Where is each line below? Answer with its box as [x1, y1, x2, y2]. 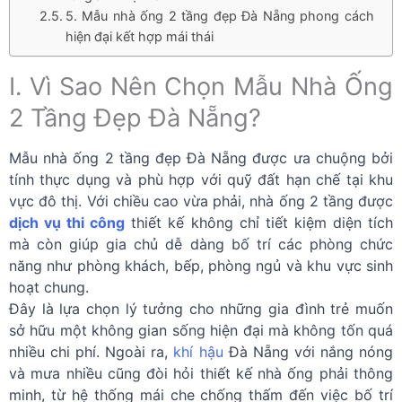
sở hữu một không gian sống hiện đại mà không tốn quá [9, 321, 393, 339]
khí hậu [173, 343, 223, 361]
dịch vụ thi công [9, 214, 126, 232]
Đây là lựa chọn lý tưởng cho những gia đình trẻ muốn [9, 300, 393, 318]
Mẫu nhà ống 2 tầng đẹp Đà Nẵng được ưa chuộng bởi [9, 149, 393, 167]
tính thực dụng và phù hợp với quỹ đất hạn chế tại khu [9, 170, 393, 188]
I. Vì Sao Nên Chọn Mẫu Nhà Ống [9, 72, 393, 101]
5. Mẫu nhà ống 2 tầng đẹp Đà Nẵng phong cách [65, 8, 374, 23]
